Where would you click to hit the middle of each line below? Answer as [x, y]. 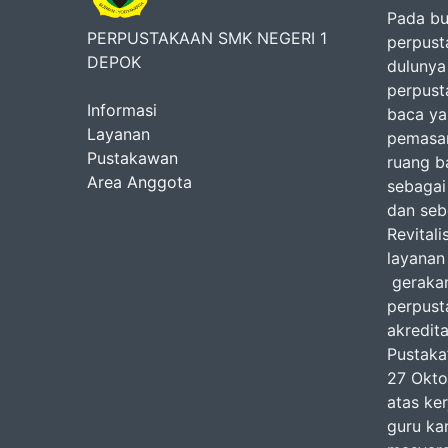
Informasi [122, 110]
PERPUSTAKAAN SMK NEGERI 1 [207, 38]
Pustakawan [132, 158]
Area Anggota [139, 182]
